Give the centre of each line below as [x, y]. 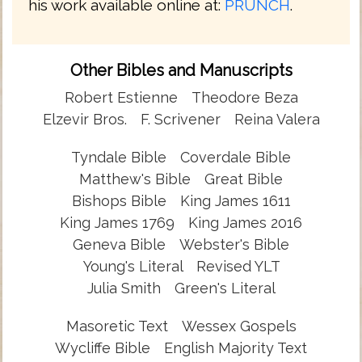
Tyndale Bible [119, 157]
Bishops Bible [119, 200]
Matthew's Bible [135, 179]
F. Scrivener [180, 119]
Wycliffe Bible [103, 347]
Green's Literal [225, 288]
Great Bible [244, 179]
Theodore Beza [244, 97]
